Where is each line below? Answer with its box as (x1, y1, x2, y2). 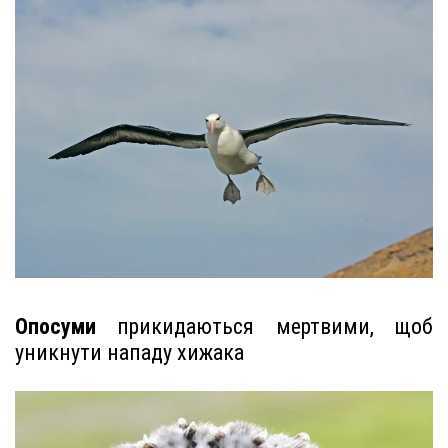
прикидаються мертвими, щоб (96, 314, 433, 340)
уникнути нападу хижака (15, 340, 244, 366)
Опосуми (15, 314, 96, 340)
